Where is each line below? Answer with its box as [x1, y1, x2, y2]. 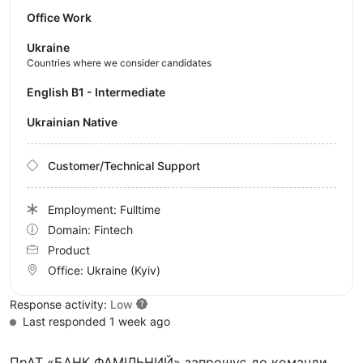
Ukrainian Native [35, 114, 117, 129]
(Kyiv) [130, 263, 160, 277]
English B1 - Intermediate [34, 84, 165, 99]
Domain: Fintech [48, 222, 133, 237]
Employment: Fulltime [48, 202, 160, 216]
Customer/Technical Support [48, 158, 200, 173]
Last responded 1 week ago [19, 314, 170, 328]
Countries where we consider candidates [27, 56, 211, 69]
